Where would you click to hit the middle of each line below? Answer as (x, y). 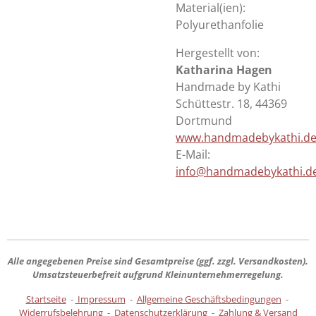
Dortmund (204, 121)
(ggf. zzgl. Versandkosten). (251, 261)
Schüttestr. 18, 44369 (231, 104)
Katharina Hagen (224, 70)
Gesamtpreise (164, 261)
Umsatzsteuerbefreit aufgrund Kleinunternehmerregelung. (158, 274)
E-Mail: (193, 154)
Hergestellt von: (218, 53)
